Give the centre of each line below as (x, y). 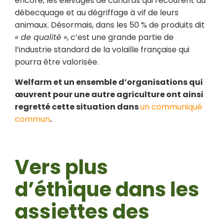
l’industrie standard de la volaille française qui (102, 50)
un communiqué (171, 107)
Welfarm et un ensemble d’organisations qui (109, 82)
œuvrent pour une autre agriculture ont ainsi (109, 94)
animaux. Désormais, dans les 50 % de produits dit (110, 25)
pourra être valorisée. (57, 62)
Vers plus (61, 167)
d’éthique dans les (107, 189)
